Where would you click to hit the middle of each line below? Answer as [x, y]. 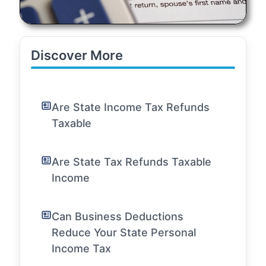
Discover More [77, 56]
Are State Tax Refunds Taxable [132, 162]
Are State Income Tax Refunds [131, 107]
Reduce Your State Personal [124, 233]
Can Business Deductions [118, 217]
